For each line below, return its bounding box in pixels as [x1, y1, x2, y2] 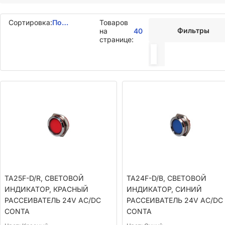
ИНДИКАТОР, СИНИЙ [126, 185, 202, 194]
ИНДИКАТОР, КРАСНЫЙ [5, 185, 88, 194]
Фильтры [177, 26, 209, 35]
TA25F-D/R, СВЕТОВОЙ [5, 174, 84, 183]
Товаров [99, 18, 128, 27]
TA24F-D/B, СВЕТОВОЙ [126, 174, 206, 183]
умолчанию [52, 27, 93, 35]
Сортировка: [9, 18, 52, 27]
